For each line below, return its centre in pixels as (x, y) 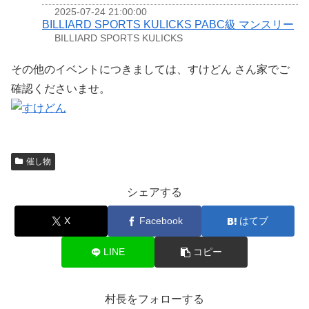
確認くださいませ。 (61, 88)
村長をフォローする (154, 299)
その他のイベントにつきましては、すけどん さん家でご (150, 69)
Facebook (161, 221)
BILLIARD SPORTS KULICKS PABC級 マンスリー (168, 25)
